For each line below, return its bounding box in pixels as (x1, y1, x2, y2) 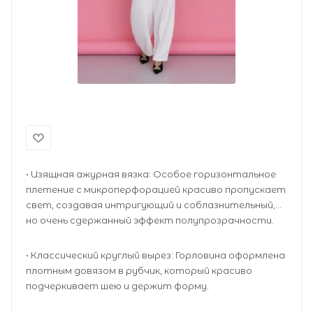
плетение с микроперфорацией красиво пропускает (26, 184, 286, 195)
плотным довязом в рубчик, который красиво (26, 264, 252, 276)
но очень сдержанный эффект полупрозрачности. (26, 214, 274, 226)
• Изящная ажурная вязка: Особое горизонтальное (26, 168, 276, 180)
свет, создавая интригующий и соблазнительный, (26, 199, 275, 210)
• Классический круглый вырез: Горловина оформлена (26, 249, 285, 261)
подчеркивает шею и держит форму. (26, 279, 209, 291)
